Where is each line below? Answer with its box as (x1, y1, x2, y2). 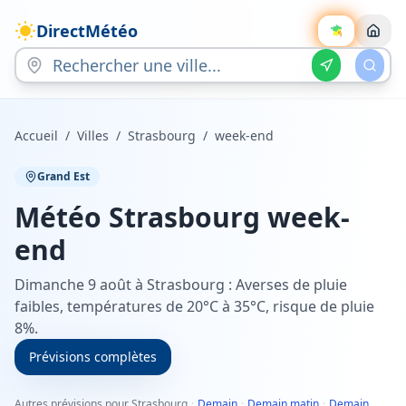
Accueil (14, 127, 58, 144)
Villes (77, 127, 109, 144)
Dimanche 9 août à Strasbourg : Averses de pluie (14, 275, 347, 295)
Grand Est (37, 169, 90, 184)
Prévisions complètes (29, 348, 157, 365)
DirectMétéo (36, 20, 138, 42)
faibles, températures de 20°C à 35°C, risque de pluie (14, 296, 374, 316)
